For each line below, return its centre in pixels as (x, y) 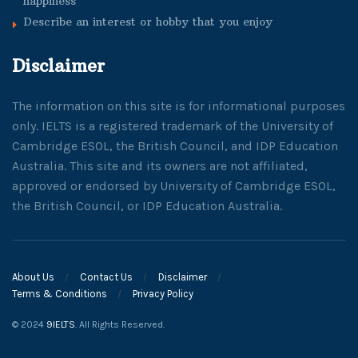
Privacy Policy (163, 293)
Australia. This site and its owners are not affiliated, (160, 166)
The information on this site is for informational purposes (179, 106)
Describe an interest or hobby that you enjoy (148, 22)
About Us (33, 276)
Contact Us (106, 276)
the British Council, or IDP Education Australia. (147, 206)
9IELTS (61, 324)
